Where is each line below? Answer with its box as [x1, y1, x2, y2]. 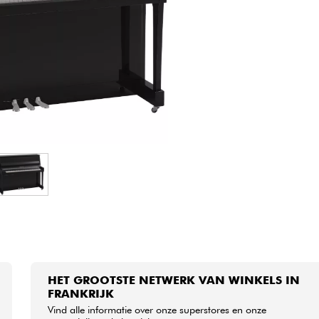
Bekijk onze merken [117, 28, 202, 40]
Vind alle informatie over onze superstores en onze [48, 303, 267, 316]
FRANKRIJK [48, 287, 115, 301]
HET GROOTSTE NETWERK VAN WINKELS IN [48, 273, 300, 288]
